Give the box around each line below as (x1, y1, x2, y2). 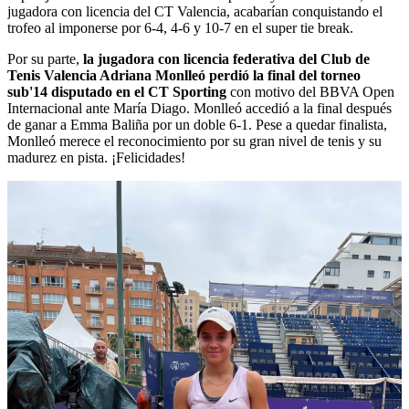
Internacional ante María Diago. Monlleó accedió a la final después (7, 100, 392, 117)
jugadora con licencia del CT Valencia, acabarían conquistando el (7, 4, 383, 20)
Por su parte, (7, 51, 79, 68)
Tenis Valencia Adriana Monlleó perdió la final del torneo (7, 68, 361, 84)
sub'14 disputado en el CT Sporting (7, 84, 226, 100)
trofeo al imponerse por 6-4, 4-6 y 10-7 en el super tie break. (7, 20, 353, 37)
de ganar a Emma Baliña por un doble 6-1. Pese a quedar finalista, (7, 117, 387, 133)
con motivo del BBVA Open (226, 84, 394, 100)
